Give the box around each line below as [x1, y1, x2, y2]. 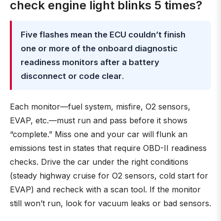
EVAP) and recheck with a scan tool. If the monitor [10, 184, 201, 194]
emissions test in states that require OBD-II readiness [10, 143, 207, 153]
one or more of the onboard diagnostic [21, 43, 178, 53]
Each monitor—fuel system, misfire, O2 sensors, [10, 102, 190, 111]
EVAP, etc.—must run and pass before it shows [10, 115, 187, 125]
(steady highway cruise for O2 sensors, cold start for [10, 171, 208, 181]
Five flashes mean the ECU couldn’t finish [21, 30, 185, 39]
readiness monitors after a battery [21, 57, 159, 67]
